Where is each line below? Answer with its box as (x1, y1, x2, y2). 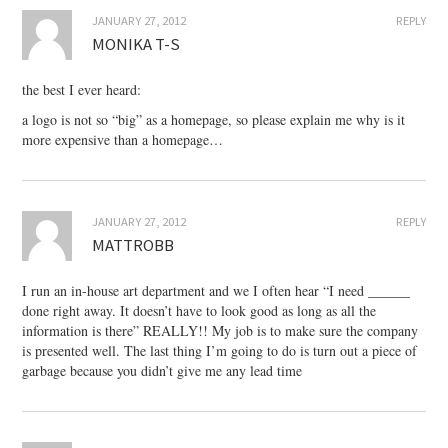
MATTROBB (92, 234, 175, 257)
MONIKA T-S (92, 33, 181, 56)
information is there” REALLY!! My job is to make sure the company (22, 321, 419, 341)
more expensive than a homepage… (22, 130, 224, 150)
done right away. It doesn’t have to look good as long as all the (22, 301, 377, 321)
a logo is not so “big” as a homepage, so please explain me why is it (22, 110, 406, 130)
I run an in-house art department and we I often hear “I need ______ (22, 281, 411, 301)
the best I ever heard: (22, 80, 142, 100)
